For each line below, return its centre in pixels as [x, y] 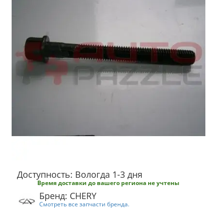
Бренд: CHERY [68, 196]
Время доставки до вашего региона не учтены [108, 183]
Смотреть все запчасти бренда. [84, 204]
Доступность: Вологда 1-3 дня [80, 174]
